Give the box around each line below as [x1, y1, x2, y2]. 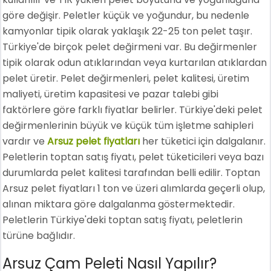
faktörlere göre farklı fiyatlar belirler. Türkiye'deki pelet [2, 102, 263, 117]
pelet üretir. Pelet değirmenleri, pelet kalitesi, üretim [2, 71, 250, 85]
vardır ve [2, 134, 48, 148]
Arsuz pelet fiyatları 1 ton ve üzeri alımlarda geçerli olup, [2, 181, 266, 195]
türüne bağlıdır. [2, 228, 76, 243]
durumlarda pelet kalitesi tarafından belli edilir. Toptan [2, 165, 261, 180]
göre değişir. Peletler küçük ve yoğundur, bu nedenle [2, 8, 250, 22]
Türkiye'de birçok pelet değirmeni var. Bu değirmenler [2, 39, 258, 54]
